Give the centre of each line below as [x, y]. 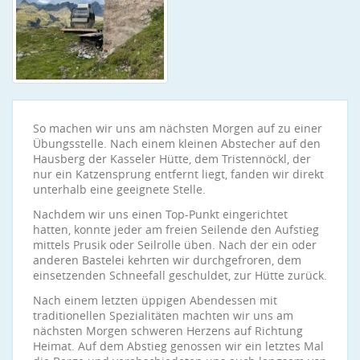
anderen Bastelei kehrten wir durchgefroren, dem [167, 260]
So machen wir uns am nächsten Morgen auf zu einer [178, 128]
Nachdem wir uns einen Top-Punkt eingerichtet [160, 214]
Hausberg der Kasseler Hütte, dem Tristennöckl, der [172, 159]
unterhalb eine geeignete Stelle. [119, 189]
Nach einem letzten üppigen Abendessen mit [155, 300]
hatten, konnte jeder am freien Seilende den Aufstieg [176, 229]
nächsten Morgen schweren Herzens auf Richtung [168, 331]
